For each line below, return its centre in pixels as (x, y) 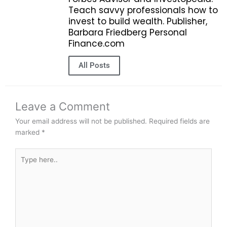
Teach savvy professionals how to (143, 10)
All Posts (94, 66)
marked (28, 133)
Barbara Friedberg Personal (128, 32)
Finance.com (97, 43)
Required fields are (179, 121)
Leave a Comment (63, 107)
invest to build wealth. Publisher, (138, 21)
